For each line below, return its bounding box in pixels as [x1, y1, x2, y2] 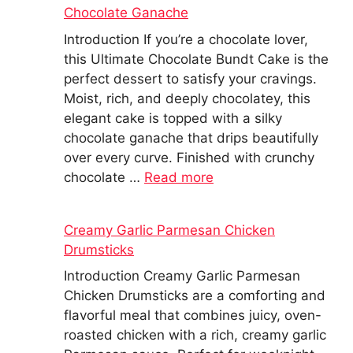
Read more [144, 169, 214, 185]
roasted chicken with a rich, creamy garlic [64, 327, 326, 343]
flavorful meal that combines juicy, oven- [64, 307, 321, 323]
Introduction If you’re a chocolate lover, [64, 31, 308, 47]
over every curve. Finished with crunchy [64, 149, 314, 165]
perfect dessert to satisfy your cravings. [64, 70, 317, 87]
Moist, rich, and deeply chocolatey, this [64, 90, 310, 106]
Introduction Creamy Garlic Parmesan [64, 268, 300, 284]
